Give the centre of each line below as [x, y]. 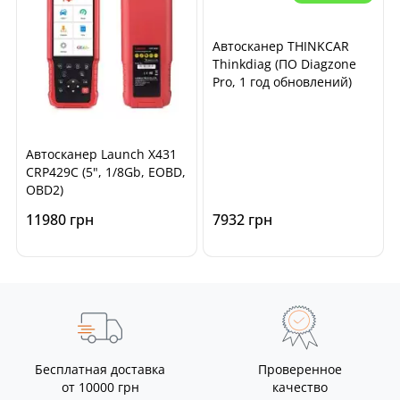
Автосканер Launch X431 [101, 154]
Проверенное [300, 370]
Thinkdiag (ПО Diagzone [284, 64]
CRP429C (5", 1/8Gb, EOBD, [106, 172]
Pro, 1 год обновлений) [282, 82]
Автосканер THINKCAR [281, 46]
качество [300, 387]
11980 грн [60, 220]
